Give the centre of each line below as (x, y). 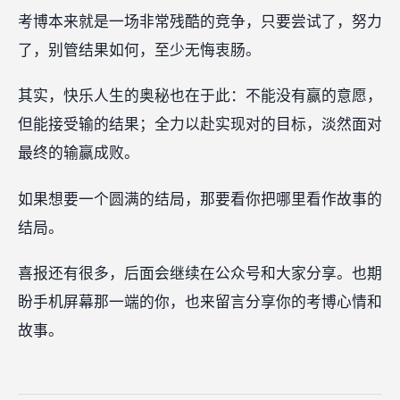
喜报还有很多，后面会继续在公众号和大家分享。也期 (200, 273)
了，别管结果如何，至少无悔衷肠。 (139, 50)
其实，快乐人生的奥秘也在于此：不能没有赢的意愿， (200, 96)
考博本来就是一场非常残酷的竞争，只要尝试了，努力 (200, 21)
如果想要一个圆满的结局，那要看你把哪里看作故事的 (200, 199)
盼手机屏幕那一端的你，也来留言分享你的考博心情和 (200, 302)
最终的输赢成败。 (79, 154)
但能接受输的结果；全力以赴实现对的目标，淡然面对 (200, 125)
